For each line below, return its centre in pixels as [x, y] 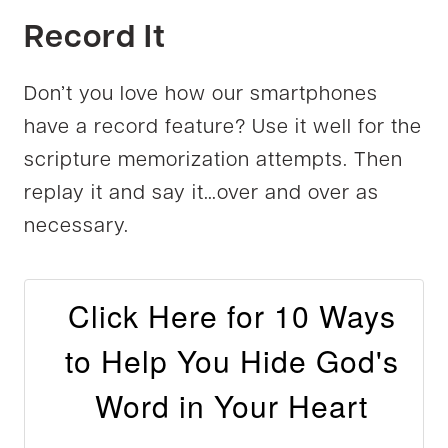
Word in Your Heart [231, 405]
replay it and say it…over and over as [201, 193]
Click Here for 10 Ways [231, 315]
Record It [95, 38]
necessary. [76, 226]
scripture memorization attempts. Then [213, 160]
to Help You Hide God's [231, 360]
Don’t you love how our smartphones [201, 94]
